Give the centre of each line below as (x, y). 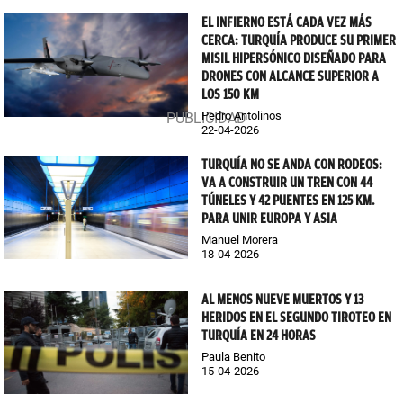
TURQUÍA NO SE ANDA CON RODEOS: (292, 165)
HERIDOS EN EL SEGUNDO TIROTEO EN (296, 318)
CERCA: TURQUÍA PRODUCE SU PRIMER (299, 41)
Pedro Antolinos (242, 116)
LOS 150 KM (230, 95)
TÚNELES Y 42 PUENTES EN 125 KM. (288, 201)
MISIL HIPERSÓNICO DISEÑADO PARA (294, 59)
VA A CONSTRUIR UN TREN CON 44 (287, 183)
